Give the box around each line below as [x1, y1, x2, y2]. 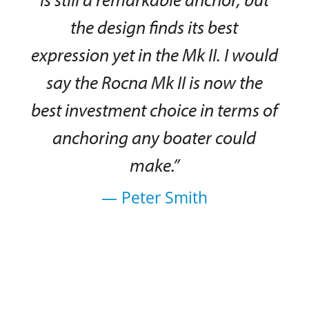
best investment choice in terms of [30, 98, 278, 121]
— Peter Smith [101, 186, 208, 208]
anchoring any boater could [52, 126, 257, 149]
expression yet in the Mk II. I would [30, 43, 278, 66]
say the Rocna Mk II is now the [46, 70, 263, 94]
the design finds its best [70, 15, 239, 39]
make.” [129, 153, 179, 177]
